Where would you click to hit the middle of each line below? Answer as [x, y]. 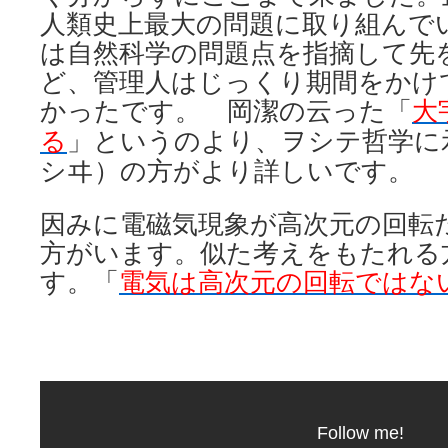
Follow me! [360, 433]
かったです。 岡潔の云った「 [226, 111]
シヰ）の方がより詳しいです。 [227, 171]
